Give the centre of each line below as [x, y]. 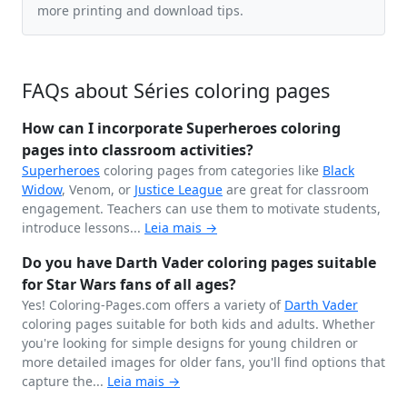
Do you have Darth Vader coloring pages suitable [199, 263]
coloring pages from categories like [211, 170]
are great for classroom [296, 189]
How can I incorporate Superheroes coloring [181, 128]
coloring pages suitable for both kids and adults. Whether [199, 324]
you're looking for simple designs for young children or [190, 343]
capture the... [65, 381]
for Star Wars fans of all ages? [129, 284]
